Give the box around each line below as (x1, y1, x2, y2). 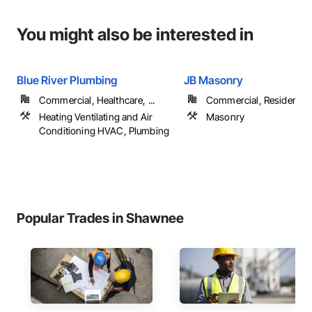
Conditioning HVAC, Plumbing (39, 125, 170, 136)
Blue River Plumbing (17, 73, 117, 87)
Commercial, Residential (206, 94, 311, 106)
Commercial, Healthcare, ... (39, 94, 155, 106)
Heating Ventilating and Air (39, 111, 153, 123)
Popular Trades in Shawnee (17, 210, 184, 226)
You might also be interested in (17, 24, 253, 45)
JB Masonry (184, 73, 243, 87)
